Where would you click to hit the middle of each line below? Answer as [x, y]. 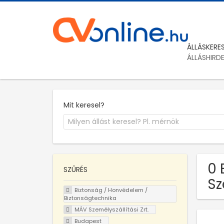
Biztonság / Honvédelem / [111, 190]
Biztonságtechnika [90, 198]
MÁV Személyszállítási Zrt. [111, 209]
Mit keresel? [84, 105]
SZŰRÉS [75, 170]
